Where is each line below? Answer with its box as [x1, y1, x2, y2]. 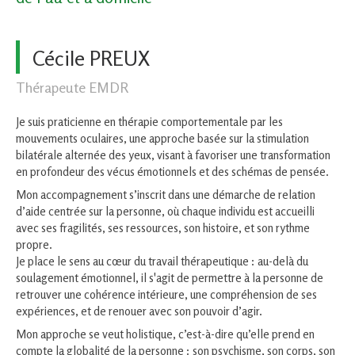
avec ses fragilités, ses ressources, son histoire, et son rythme [16, 220, 310, 235]
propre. [16, 237, 52, 252]
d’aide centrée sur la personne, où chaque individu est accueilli [16, 204, 315, 219]
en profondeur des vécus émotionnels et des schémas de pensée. [16, 164, 329, 179]
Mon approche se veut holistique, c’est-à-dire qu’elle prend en [16, 326, 315, 342]
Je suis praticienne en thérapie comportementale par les [16, 114, 283, 129]
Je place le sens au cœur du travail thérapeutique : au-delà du [16, 254, 308, 269]
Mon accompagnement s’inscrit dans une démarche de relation [16, 187, 315, 202]
